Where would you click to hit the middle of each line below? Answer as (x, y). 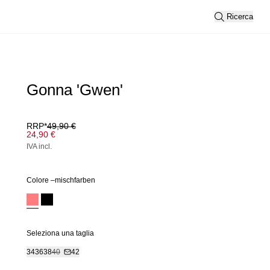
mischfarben (75, 180)
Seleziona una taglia (60, 233)
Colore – (41, 180)
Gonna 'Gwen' (75, 90)
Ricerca (240, 17)
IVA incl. (39, 146)
